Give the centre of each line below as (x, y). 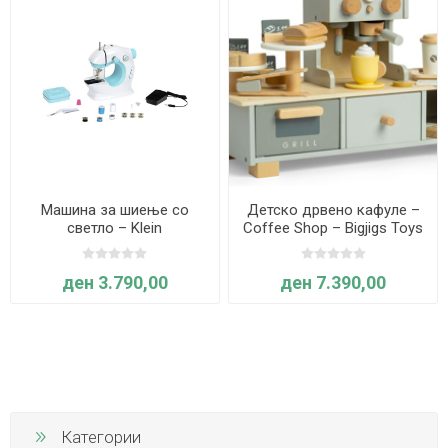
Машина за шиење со (114, 209)
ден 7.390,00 (333, 282)
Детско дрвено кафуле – (333, 209)
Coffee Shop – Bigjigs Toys (333, 227)
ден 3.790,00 (114, 282)
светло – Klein (115, 227)
